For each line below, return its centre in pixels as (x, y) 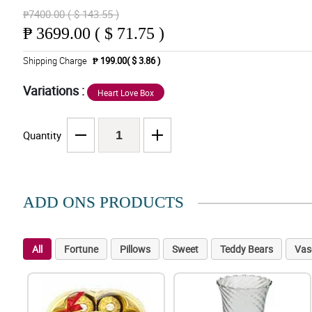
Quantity (42, 135)
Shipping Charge (55, 61)
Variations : (55, 91)
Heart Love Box (125, 93)
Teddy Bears (246, 249)
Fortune (81, 249)
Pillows (135, 249)
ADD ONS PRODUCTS (103, 203)
